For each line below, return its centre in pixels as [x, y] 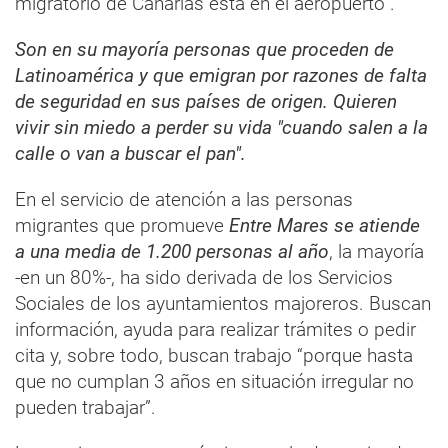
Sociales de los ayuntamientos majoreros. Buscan [223, 304]
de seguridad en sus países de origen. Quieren [206, 102]
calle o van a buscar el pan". [130, 154]
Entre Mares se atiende [324, 226]
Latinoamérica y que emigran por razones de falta [221, 76]
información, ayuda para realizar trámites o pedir [215, 330]
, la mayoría [376, 252]
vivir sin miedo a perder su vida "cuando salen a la [221, 128]
